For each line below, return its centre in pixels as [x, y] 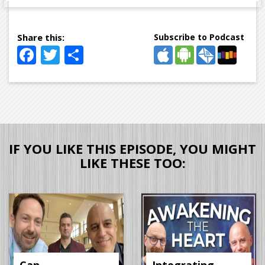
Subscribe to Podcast [199, 37]
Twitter [91, 55]
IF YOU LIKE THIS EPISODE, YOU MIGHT [132, 149]
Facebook [78, 55]
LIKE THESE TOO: [132, 163]
